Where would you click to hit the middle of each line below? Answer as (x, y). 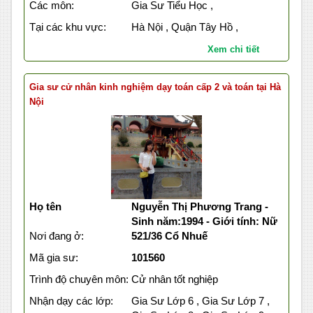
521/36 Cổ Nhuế (169, 236)
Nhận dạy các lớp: (71, 301)
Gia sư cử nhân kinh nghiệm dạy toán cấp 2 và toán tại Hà (155, 87)
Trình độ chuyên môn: (79, 279)
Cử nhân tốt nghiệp (174, 279)
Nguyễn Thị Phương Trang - (199, 207)
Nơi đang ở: (57, 236)
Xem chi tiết (233, 50)
